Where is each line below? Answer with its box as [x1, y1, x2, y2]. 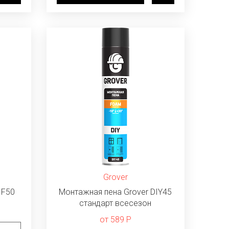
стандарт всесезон [79, 198, 152, 208]
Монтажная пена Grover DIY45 [59, 187, 172, 197]
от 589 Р [99, 215, 131, 224]
